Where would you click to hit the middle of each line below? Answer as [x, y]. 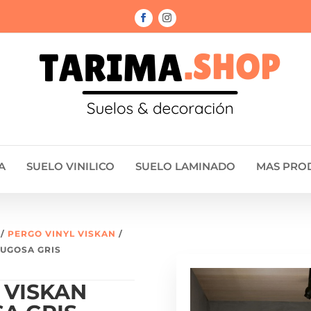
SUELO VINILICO [70, 167]
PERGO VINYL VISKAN [62, 234]
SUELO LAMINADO [185, 167]
